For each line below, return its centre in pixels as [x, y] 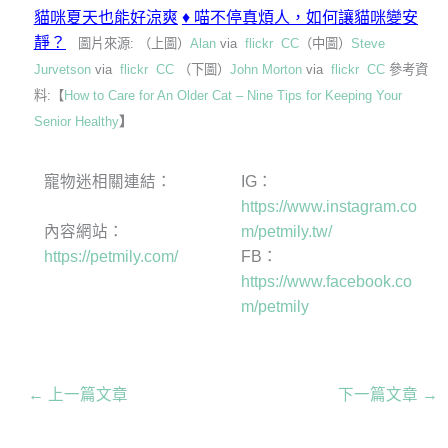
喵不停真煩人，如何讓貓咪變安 [305, 18]
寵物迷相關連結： [107, 182]
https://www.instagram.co [328, 207]
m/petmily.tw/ [286, 232]
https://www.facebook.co [326, 282]
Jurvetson [62, 70]
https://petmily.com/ [110, 257]
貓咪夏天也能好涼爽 [105, 18]
